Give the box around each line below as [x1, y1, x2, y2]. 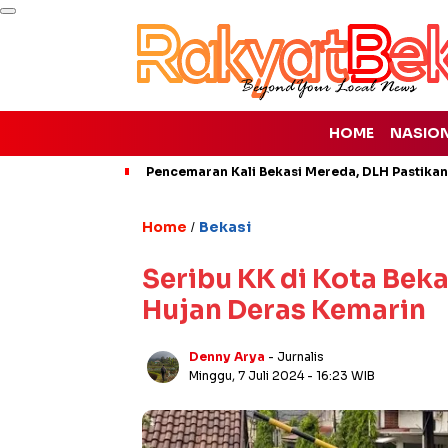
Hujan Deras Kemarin [142, 294, 426, 327]
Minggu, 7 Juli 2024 [189, 368, 307, 383]
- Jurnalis [268, 349, 324, 364]
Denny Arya [189, 349, 265, 364]
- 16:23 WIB [307, 368, 375, 383]
